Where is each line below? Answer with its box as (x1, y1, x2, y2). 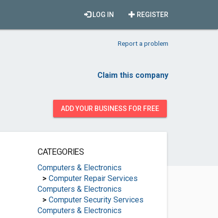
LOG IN (91, 11, 114, 18)
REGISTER (135, 11, 168, 18)
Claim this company (97, 71, 168, 80)
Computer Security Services (48, 195, 144, 204)
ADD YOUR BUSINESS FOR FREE (61, 105, 159, 112)
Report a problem (118, 39, 168, 47)
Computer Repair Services (48, 174, 138, 183)
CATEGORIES (37, 147, 84, 157)
